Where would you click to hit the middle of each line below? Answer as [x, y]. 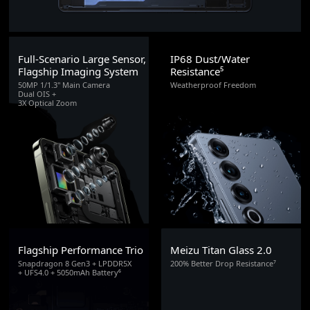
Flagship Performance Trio [80, 250]
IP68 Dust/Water [210, 58]
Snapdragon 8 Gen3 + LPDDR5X [74, 264]
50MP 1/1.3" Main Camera [64, 84]
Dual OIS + [37, 93]
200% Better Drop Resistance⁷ [224, 264]
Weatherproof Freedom [213, 84]
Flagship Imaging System [78, 71]
